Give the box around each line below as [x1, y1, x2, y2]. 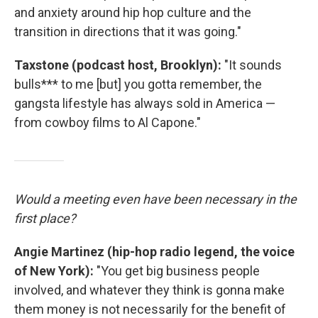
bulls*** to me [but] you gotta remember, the [14, 77, 262, 92]
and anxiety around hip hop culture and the [14, 5, 251, 21]
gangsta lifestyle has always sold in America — [14, 96, 275, 111]
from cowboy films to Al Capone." [14, 115, 201, 131]
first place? [14, 211, 76, 226]
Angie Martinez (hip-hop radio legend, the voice [14, 244, 295, 260]
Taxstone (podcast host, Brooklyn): [14, 57, 224, 73]
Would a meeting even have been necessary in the [14, 192, 297, 207]
